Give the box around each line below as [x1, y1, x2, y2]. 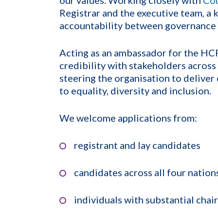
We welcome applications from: [59, 111, 197, 124]
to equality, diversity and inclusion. [59, 84, 211, 96]
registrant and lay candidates [74, 139, 200, 151]
